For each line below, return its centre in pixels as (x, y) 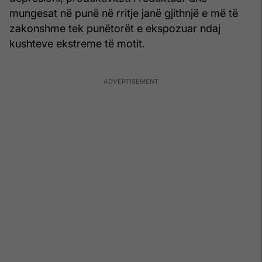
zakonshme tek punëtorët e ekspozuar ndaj (115, 28)
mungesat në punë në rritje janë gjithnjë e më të (124, 13)
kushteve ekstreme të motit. (77, 43)
